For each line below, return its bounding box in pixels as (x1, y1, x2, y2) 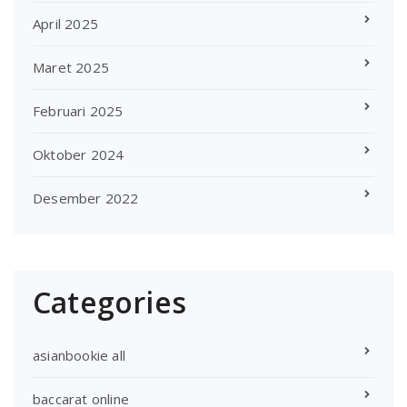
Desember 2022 (33, 189, 139, 208)
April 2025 (33, 15, 98, 34)
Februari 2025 (33, 102, 124, 121)
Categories (33, 283, 186, 323)
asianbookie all (33, 346, 125, 365)
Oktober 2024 (33, 145, 124, 164)
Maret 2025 (33, 58, 109, 77)
